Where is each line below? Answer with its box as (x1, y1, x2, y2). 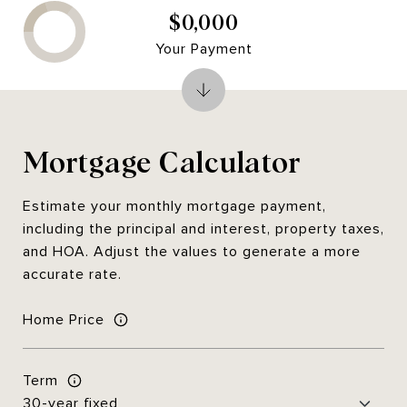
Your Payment (154, 40, 253, 57)
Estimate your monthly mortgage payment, (23, 198, 326, 214)
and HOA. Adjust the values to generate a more (23, 243, 361, 260)
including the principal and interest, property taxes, (23, 221, 384, 237)
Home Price (23, 311, 104, 328)
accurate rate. (23, 266, 122, 283)
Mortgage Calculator (23, 141, 302, 180)
